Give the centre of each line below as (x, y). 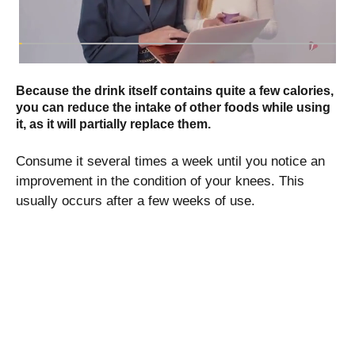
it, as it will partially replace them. (113, 124)
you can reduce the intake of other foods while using (173, 108)
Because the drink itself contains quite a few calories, (175, 91)
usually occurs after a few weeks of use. (136, 201)
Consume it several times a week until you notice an (170, 162)
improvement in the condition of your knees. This (160, 181)
